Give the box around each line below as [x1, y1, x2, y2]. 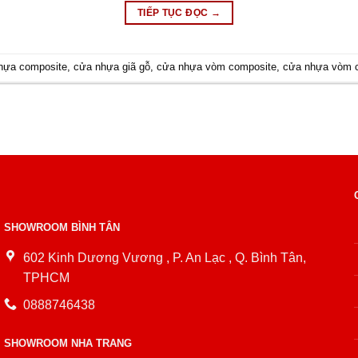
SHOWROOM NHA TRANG [4, 336, 132, 349]
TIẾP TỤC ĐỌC [137, 7, 211, 19]
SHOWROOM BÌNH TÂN [4, 221, 120, 234]
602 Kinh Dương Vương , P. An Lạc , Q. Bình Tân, [23, 250, 306, 265]
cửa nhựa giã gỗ [74, 61, 151, 74]
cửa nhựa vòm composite [157, 61, 277, 74]
